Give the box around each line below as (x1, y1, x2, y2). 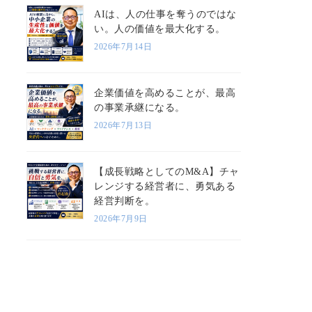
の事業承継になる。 (94, 102, 185, 113)
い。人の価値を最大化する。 (94, 23, 226, 34)
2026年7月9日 (94, 213, 148, 224)
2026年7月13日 (94, 120, 153, 130)
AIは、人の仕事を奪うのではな (94, 8, 237, 19)
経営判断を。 (94, 195, 155, 206)
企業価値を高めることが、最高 (94, 87, 236, 98)
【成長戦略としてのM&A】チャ (94, 166, 240, 177)
